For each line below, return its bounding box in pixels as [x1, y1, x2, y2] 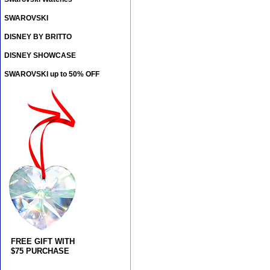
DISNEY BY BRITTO [4, 33, 72, 42]
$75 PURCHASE [11, 246, 69, 256]
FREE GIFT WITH [11, 237, 75, 246]
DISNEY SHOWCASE [4, 51, 76, 60]
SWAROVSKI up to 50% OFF [4, 70, 99, 79]
